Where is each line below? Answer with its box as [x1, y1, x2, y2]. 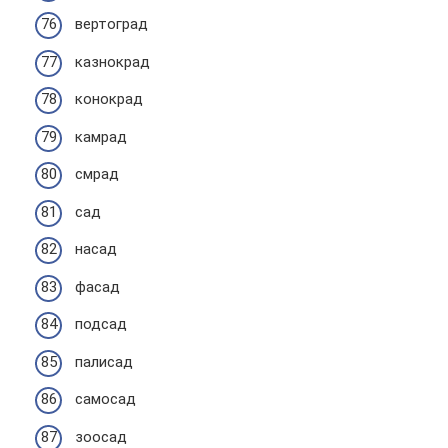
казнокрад [75, 52, 150, 71]
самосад [75, 390, 136, 408]
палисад [75, 352, 133, 371]
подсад [75, 315, 127, 333]
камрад [75, 127, 127, 146]
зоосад [75, 427, 127, 446]
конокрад [75, 90, 143, 108]
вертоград [75, 15, 148, 33]
